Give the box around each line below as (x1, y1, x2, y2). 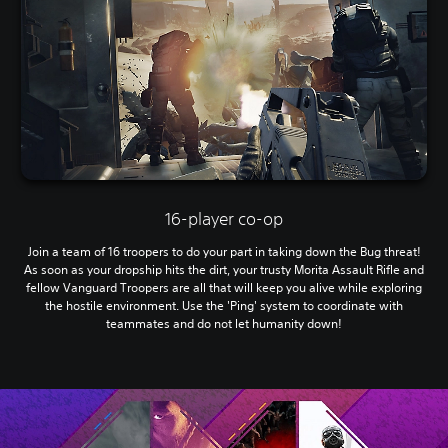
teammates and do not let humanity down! (106, 315, 342, 333)
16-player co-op (165, 208, 283, 230)
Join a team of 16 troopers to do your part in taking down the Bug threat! (27, 243, 421, 261)
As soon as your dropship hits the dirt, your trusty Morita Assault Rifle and (24, 261, 424, 279)
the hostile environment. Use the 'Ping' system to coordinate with (45, 297, 403, 315)
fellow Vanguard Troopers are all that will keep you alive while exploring (26, 279, 422, 297)
